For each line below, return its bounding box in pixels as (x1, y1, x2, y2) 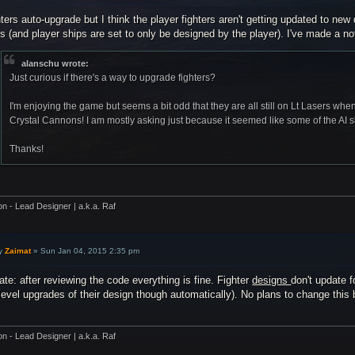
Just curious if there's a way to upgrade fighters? (10, 72, 216, 84)
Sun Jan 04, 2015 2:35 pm (40, 246, 140, 256)
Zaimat (5, 246, 32, 256)
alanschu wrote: (21, 59, 90, 69)
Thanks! (10, 143, 44, 155)
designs (252, 274, 292, 287)
